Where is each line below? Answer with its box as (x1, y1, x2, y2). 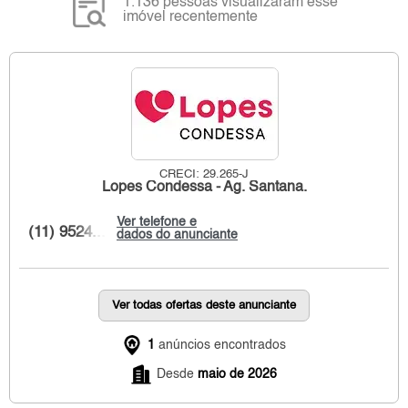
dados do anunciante (117, 228, 238, 241)
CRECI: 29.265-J (159, 168, 249, 180)
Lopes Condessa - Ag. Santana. (101, 179, 307, 195)
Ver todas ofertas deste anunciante (112, 299, 296, 311)
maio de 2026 (198, 367, 277, 381)
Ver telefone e (117, 215, 197, 229)
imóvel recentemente (123, 9, 259, 25)
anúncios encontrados (155, 338, 286, 352)
